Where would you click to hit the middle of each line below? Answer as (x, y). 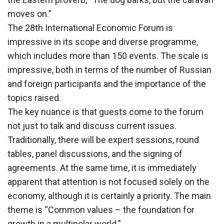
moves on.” (29, 13)
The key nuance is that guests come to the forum (105, 111)
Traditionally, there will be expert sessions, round (103, 139)
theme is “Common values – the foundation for (101, 209)
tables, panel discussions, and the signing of (95, 153)
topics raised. (34, 97)
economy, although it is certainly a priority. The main (109, 195)
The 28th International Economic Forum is (90, 27)
